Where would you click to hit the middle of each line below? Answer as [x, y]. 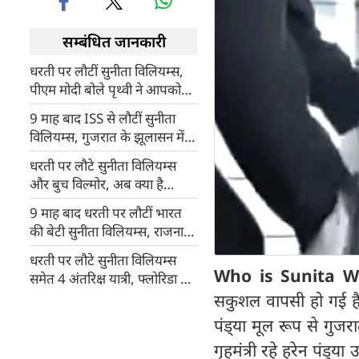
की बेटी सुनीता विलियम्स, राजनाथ [111, 231]
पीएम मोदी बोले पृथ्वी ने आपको [105, 89]
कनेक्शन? [54, 173]
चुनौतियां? [53, 202]
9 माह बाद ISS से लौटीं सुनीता [103, 118]
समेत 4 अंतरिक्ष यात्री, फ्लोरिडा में [109, 278]
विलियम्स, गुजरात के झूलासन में [107, 137]
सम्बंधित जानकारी [114, 42]
